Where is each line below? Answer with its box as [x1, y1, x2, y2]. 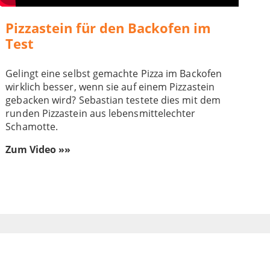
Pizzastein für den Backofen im [5, 18, 212, 37]
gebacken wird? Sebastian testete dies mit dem [5, 93, 221, 107]
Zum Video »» [5, 142, 71, 156]
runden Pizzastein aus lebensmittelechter [5, 106, 196, 120]
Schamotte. [5, 119, 58, 133]
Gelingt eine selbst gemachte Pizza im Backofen [5, 66, 222, 80]
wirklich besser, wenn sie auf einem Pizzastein [5, 80, 215, 93]
